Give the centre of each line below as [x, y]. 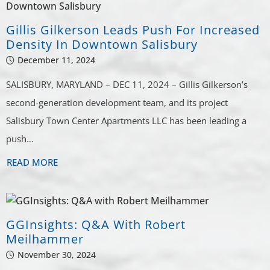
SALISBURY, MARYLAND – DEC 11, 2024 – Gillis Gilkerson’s [127, 84]
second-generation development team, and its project [117, 102]
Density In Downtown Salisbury [102, 44]
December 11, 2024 [57, 60]
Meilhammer [45, 239]
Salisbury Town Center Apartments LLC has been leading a [127, 120]
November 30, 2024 [57, 254]
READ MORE [33, 162]
